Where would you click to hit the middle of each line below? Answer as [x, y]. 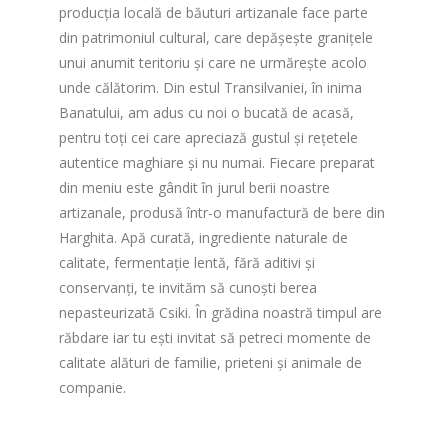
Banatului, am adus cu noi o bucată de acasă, [206, 113]
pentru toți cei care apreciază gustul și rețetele [208, 138]
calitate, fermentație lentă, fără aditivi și [187, 263]
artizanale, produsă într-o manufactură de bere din [222, 213]
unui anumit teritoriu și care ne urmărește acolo [213, 63]
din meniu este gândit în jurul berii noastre [194, 188]
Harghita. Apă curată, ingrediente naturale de [203, 238]
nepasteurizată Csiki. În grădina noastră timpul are [220, 313]
